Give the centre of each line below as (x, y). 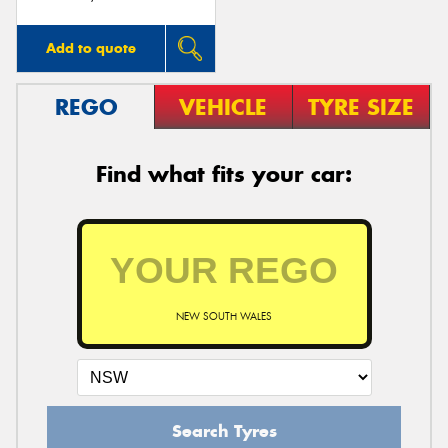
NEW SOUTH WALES (224, 316)
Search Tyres (224, 430)
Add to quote (90, 47)
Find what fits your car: (224, 173)
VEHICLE (223, 106)
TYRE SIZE (360, 106)
